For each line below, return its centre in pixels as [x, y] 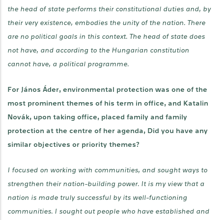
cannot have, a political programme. [68, 64]
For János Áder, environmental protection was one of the [107, 90]
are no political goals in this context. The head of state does [106, 37]
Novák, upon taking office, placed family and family [97, 117]
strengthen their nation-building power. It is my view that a [106, 184]
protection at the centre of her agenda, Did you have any [108, 131]
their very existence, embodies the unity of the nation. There [106, 23]
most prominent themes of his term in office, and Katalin [108, 103]
